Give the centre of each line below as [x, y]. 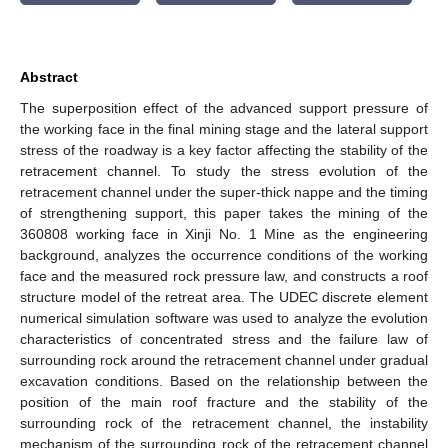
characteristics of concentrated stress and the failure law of [224, 338]
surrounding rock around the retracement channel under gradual [224, 359]
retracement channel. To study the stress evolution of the [224, 170]
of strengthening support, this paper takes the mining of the [224, 212]
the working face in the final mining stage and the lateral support [224, 128]
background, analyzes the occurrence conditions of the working [224, 254]
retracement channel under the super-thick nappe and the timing [224, 191]
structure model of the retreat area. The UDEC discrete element [224, 296]
